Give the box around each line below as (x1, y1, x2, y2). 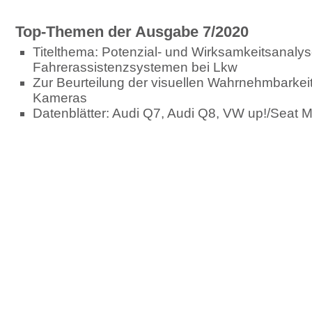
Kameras (33, 91, 87, 105)
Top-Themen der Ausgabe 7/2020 (15, 23, 249, 40)
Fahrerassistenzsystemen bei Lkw (33, 60, 237, 75)
